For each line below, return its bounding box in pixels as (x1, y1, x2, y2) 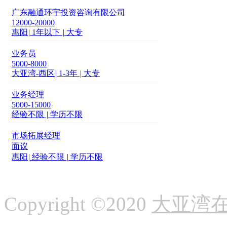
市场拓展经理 (12, 131, 60, 140)
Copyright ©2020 (4, 193, 152, 215)
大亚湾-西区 (12, 69, 55, 78)
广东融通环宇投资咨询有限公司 (12, 8, 125, 17)
